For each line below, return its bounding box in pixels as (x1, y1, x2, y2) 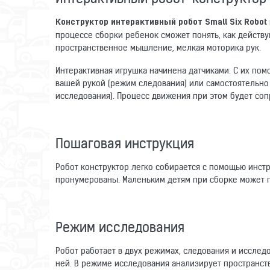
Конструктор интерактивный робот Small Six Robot (55, 17, 267, 27)
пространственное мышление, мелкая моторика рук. (55, 42, 261, 53)
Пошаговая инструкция (55, 134, 194, 152)
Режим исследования (55, 218, 184, 236)
